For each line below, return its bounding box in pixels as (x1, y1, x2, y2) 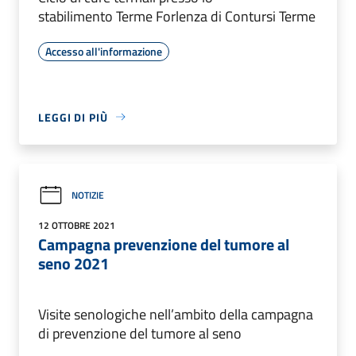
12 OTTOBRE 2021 (38, 217, 115, 233)
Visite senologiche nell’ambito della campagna (38, 303, 313, 325)
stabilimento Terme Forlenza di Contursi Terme (38, 5, 315, 27)
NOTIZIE (72, 188, 104, 203)
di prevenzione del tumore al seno (38, 322, 242, 344)
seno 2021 (38, 250, 109, 276)
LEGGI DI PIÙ (38, 108, 108, 126)
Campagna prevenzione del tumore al (38, 231, 289, 257)
